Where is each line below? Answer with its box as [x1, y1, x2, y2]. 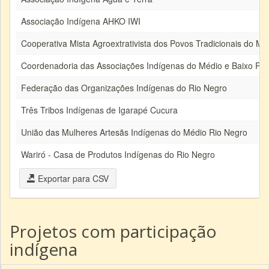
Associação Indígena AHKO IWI [21, 15, 141, 27]
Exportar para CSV [35, 172, 109, 184]
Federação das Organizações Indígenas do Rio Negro [21, 82, 227, 94]
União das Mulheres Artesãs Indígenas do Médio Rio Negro [21, 126, 247, 138]
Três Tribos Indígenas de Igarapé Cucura [21, 104, 178, 116]
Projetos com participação [10, 220, 217, 243]
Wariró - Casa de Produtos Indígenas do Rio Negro [21, 148, 215, 160]
